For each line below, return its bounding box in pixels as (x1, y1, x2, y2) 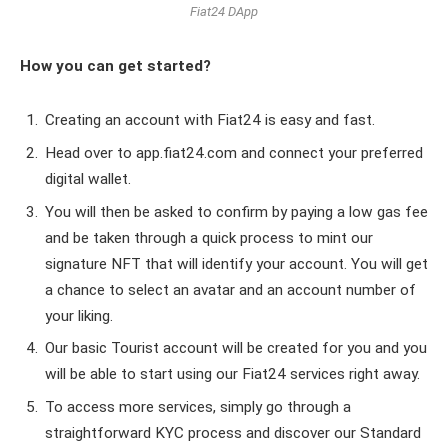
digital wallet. (45, 169, 131, 188)
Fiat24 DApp (190, 3, 258, 19)
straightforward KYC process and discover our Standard (45, 424, 421, 442)
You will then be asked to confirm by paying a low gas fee (45, 202, 428, 221)
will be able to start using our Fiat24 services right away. (45, 365, 420, 384)
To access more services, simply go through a (45, 398, 351, 416)
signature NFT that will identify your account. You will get (45, 254, 428, 273)
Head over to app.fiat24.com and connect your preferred (45, 143, 423, 162)
